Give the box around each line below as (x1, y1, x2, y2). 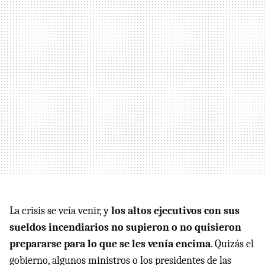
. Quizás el (211, 238, 254, 250)
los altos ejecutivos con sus (111, 205, 240, 217)
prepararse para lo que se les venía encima (9, 238, 211, 250)
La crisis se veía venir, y (9, 205, 111, 217)
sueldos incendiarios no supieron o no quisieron (9, 221, 241, 234)
